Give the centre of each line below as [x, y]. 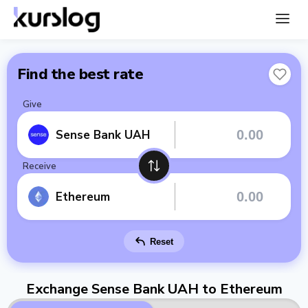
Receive [40, 166]
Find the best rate [80, 74]
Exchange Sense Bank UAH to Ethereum [154, 289]
